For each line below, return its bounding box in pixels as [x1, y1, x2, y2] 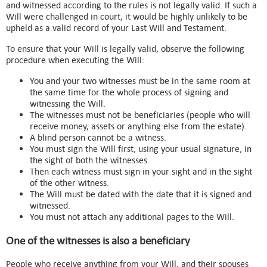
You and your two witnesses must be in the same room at [30, 74, 250, 86]
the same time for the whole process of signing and [30, 86, 228, 98]
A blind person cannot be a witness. [30, 131, 166, 143]
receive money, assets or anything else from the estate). [30, 120, 247, 132]
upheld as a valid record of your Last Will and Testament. [6, 21, 226, 33]
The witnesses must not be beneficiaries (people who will [30, 108, 250, 120]
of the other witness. [30, 176, 109, 188]
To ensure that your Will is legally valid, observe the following [6, 42, 244, 54]
